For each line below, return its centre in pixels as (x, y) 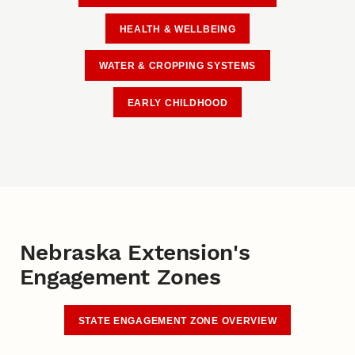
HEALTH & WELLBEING (177, 29)
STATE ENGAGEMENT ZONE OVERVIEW (177, 321)
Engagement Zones (120, 277)
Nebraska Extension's (135, 252)
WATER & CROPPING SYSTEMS (177, 66)
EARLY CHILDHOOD (177, 103)
